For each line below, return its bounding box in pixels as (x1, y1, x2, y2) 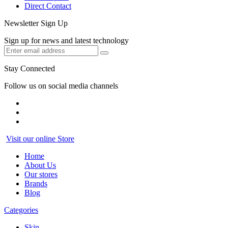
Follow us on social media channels (4, 81, 118, 90)
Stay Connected (4, 64, 55, 73)
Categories (4, 205, 38, 214)
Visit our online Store (6, 134, 74, 143)
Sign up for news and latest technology (4, 36, 129, 45)
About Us (24, 160, 56, 169)
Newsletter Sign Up (4, 18, 68, 27)
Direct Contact (24, 1, 71, 10)
